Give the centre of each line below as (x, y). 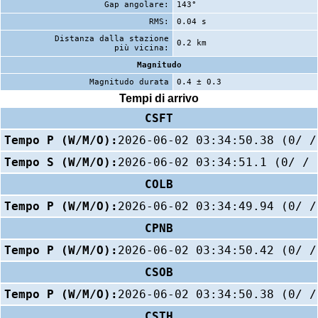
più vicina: (142, 48)
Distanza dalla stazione (112, 38)
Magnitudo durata (129, 82)
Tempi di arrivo (159, 99)
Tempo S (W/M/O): (61, 162)
